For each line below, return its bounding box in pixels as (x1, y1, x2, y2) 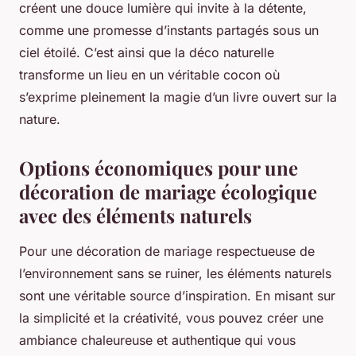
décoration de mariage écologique (19, 179, 317, 205)
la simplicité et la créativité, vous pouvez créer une (19, 310, 323, 327)
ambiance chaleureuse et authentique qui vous (19, 332, 296, 349)
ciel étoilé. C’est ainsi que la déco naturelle (19, 44, 274, 61)
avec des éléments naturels (19, 203, 252, 229)
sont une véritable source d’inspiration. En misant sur (19, 288, 335, 304)
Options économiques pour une (19, 155, 298, 181)
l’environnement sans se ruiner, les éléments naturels (19, 265, 331, 282)
